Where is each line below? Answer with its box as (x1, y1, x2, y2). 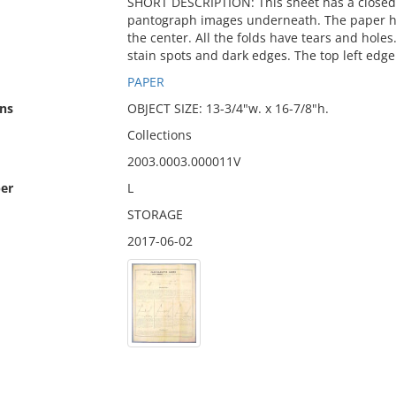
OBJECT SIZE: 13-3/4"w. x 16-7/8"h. (126, 100, 329, 117)
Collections (126, 126, 192, 143)
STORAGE (126, 206, 183, 223)
